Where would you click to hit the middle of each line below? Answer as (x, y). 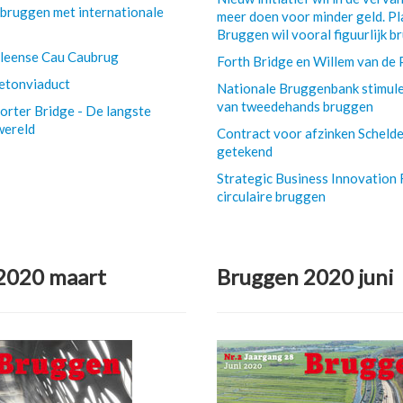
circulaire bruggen (272, 196)
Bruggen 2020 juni (306, 277)
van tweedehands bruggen (296, 106)
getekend (245, 151)
